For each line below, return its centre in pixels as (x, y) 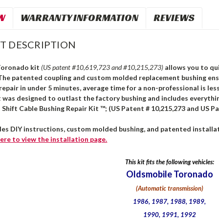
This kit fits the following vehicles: (169, 162)
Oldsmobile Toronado (169, 174)
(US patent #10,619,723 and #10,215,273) (102, 67)
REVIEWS (174, 18)
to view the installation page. (59, 139)
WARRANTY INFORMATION (80, 18)
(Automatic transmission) (169, 188)
